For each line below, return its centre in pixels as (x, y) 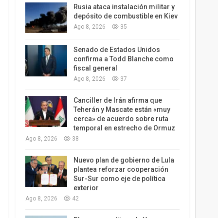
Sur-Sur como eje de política (119, 179)
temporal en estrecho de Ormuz (124, 128)
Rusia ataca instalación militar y (124, 7)
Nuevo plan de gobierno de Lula (124, 160)
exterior (86, 188)
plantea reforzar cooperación (121, 170)
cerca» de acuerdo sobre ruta (121, 119)
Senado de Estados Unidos (117, 50)
